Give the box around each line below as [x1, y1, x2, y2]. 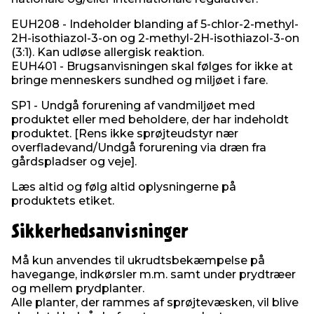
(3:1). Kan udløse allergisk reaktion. [11, 45, 207, 59]
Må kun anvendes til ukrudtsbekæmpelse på [11, 254, 265, 268]
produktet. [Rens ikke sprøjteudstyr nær [11, 126, 238, 140]
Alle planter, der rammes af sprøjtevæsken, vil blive [11, 296, 299, 310]
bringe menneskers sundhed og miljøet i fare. [11, 73, 268, 87]
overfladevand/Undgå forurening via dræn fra [11, 140, 266, 154]
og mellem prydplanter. [11, 282, 144, 296]
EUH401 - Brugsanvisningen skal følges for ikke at [11, 59, 293, 73]
